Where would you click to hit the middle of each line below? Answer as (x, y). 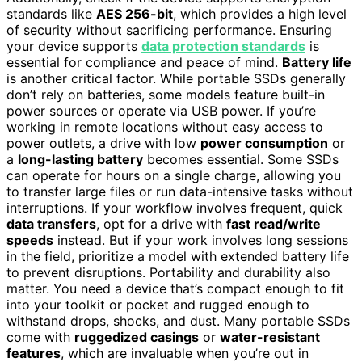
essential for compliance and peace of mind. (144, 62)
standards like (51, 13)
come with (40, 337)
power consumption (264, 143)
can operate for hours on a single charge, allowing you (174, 175)
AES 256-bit (135, 13)
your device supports (74, 46)
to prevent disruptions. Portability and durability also (168, 272)
